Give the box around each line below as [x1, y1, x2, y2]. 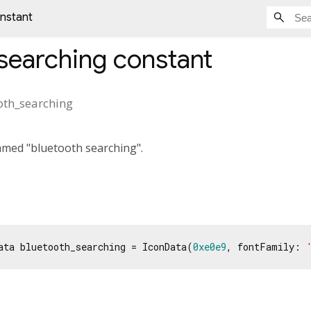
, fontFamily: [226, 239, 306, 253]
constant [107, 43, 212, 76]
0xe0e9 [193, 239, 226, 253]
